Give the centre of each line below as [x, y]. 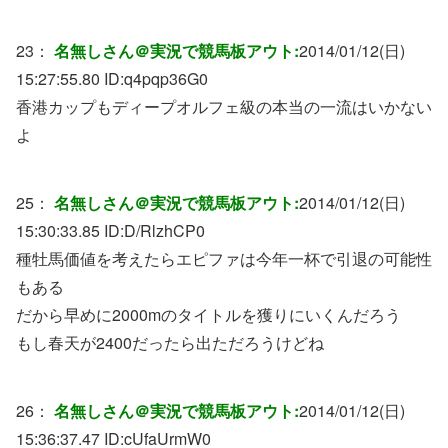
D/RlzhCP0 [164, 230]
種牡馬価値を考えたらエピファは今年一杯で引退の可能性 [224, 258]
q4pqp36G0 [166, 78]
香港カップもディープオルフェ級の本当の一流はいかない [224, 106]
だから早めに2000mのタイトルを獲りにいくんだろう [208, 314]
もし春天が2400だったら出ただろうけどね [170, 342]
